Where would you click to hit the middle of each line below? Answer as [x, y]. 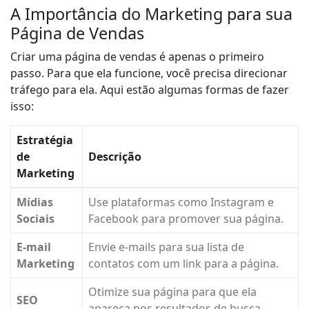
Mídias [35, 202]
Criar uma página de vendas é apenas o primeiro [137, 57]
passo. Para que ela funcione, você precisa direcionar [149, 73]
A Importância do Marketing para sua [151, 14]
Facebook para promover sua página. [186, 219]
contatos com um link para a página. [183, 264]
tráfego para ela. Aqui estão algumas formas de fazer [150, 90]
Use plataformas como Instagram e [181, 202]
